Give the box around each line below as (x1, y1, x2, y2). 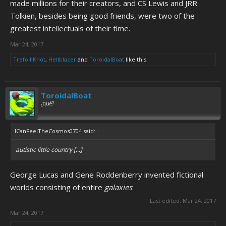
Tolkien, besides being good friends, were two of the (10, 11, 195, 21)
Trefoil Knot (13, 55, 45, 63)
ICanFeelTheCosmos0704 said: (15, 127, 97, 135)
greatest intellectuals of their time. (10, 23, 130, 33)
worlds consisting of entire (10, 182, 104, 192)
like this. (124, 55, 148, 63)
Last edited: (150, 197, 183, 204)
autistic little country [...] (16, 145, 82, 154)
